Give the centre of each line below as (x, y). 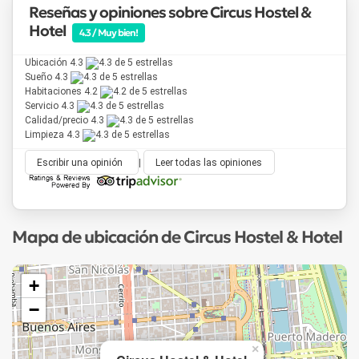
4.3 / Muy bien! (109, 32)
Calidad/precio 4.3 (66, 120)
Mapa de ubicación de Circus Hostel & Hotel (177, 237)
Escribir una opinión (80, 162)
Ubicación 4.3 (55, 62)
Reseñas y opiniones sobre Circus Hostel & (170, 12)
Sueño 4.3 (48, 77)
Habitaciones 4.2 (63, 91)
